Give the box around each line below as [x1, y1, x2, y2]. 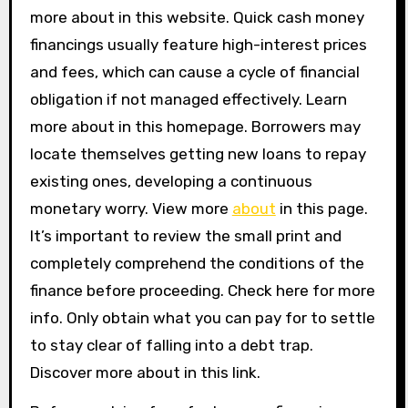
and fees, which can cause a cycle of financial [29, 63, 360, 81]
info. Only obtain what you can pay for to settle [29, 309, 375, 327]
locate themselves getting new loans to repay [29, 145, 366, 163]
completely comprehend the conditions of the [29, 254, 364, 272]
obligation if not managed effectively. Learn [29, 90, 347, 108]
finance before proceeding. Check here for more [29, 281, 375, 300]
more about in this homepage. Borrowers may [29, 117, 361, 136]
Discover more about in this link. [29, 363, 260, 382]
